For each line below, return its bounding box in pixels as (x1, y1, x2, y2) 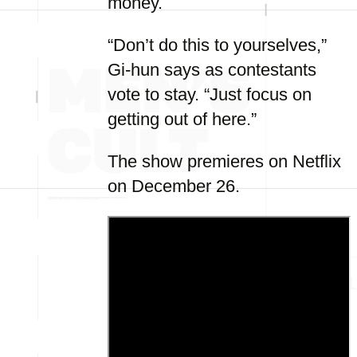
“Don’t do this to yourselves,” (108, 35, 327, 55)
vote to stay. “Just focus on (108, 84, 312, 104)
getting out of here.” (108, 109, 257, 129)
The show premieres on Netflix (108, 151, 341, 171)
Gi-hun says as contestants (108, 60, 316, 80)
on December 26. (108, 176, 240, 196)
